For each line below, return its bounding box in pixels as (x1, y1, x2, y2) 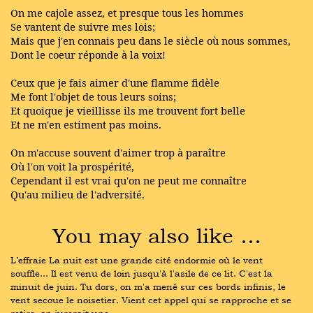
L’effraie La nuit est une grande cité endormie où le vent (10, 254, 263, 266)
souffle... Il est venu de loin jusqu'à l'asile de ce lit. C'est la (10, 267, 272, 279)
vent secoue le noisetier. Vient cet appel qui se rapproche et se (10, 293, 291, 306)
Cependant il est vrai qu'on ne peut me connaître (10, 173, 247, 187)
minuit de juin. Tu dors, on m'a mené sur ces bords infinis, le (10, 280, 286, 293)
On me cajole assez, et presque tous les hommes (10, 6, 244, 20)
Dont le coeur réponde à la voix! (10, 48, 166, 61)
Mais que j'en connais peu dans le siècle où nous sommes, (10, 34, 291, 48)
